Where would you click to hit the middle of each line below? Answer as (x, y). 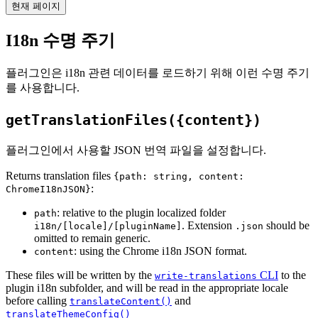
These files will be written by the (80, 275)
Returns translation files (60, 175)
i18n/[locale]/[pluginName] (108, 226)
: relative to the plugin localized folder (141, 212)
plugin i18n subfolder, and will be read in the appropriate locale (147, 287)
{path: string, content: (179, 176)
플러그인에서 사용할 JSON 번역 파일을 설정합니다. (136, 150)
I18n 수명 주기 (60, 41)
